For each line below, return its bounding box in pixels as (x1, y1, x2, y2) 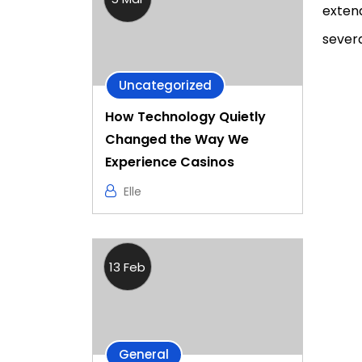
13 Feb (109, 259, 146, 276)
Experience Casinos (105, 153, 234, 172)
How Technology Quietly (105, 107, 266, 127)
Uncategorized (119, 77, 212, 95)
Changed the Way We (105, 130, 249, 149)
